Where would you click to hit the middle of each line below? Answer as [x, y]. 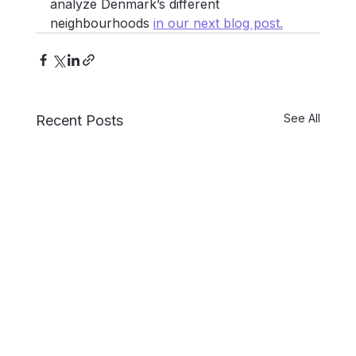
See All [302, 118]
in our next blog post [216, 23]
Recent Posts [79, 121]
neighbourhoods [101, 23]
